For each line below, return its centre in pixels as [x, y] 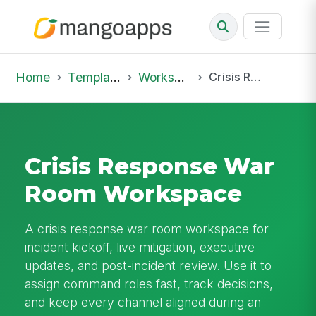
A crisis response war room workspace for [147, 229]
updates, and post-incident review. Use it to [148, 265]
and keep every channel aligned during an [143, 302]
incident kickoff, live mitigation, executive [140, 247]
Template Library [89, 77]
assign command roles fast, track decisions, [149, 284]
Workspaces [156, 77]
